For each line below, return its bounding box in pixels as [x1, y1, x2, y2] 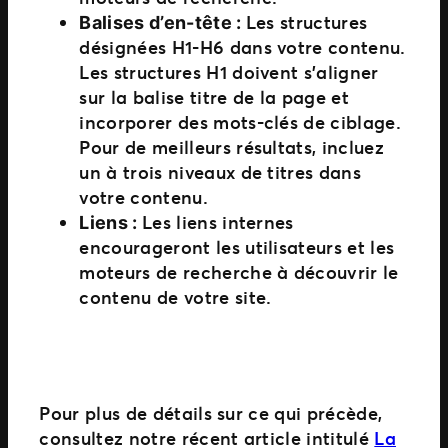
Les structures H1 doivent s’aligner [79, 59, 379, 84]
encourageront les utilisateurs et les [79, 234, 395, 259]
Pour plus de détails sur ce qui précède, [39, 400, 383, 425]
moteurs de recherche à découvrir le [79, 259, 399, 284]
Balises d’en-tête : [79, 11, 246, 33]
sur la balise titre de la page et [79, 84, 350, 109]
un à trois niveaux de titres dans [79, 159, 362, 184]
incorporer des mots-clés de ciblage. [79, 109, 402, 134]
